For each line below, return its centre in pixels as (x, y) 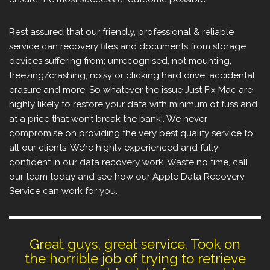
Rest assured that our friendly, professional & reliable (121, 32)
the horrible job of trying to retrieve (135, 259)
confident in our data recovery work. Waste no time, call (129, 162)
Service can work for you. (63, 191)
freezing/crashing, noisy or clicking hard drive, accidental (132, 76)
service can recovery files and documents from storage (127, 47)
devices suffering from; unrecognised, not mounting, (120, 61)
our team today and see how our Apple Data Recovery (127, 177)
